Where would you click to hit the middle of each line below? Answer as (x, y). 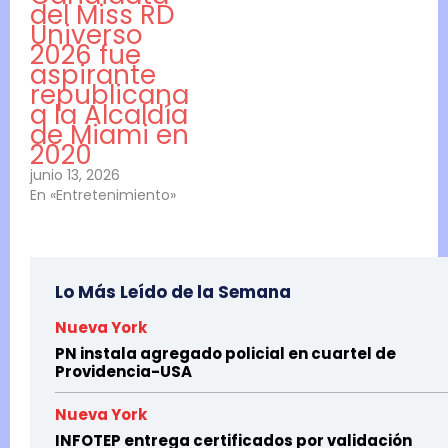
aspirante (93, 74)
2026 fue (85, 54)
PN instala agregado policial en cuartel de (225, 353)
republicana (109, 94)
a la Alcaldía (109, 114)
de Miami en (109, 134)
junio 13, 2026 (75, 174)
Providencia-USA (123, 371)
